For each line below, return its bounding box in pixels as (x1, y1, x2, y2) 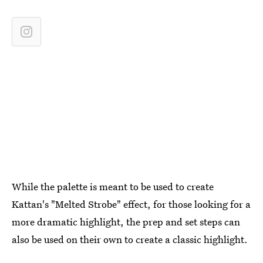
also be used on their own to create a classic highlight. (12, 232, 248, 246)
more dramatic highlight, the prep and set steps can (12, 215, 240, 228)
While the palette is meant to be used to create (12, 180, 214, 193)
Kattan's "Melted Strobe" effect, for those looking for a (12, 197, 251, 211)
